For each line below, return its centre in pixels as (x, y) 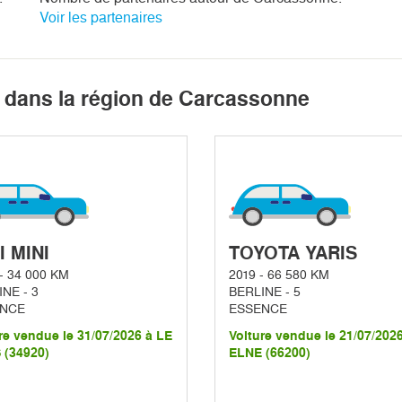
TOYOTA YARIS (293, 253)
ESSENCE (258, 309)
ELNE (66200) (270, 354)
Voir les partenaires (100, 18)
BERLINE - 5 (265, 292)
